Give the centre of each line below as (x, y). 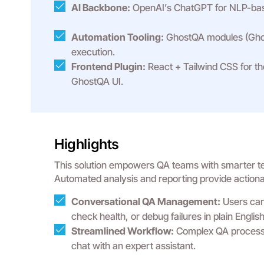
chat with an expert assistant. (133, 246)
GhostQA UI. (97, 81)
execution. (93, 52)
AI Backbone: (101, 8)
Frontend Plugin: (108, 67)
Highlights (87, 144)
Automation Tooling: (118, 37)
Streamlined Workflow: (123, 231)
